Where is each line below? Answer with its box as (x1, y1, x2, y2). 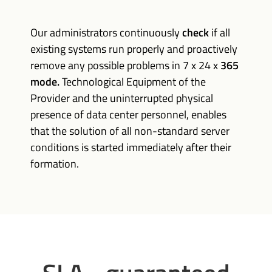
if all (209, 24, 230, 41)
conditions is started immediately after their (30, 139, 231, 155)
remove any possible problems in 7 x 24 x (30, 57, 220, 73)
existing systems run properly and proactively (30, 41, 237, 57)
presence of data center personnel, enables (30, 106, 226, 123)
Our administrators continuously (30, 24, 182, 41)
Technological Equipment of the (59, 73, 206, 90)
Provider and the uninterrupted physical (30, 90, 213, 106)
